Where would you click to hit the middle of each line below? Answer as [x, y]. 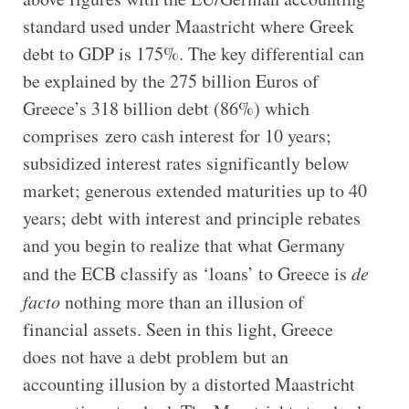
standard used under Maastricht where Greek [188, 26]
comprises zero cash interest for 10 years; [177, 135]
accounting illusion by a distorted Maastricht [189, 383]
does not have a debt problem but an [155, 356]
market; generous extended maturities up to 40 [194, 190]
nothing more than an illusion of [182, 301]
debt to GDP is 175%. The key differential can [193, 53]
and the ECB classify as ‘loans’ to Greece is [187, 273]
